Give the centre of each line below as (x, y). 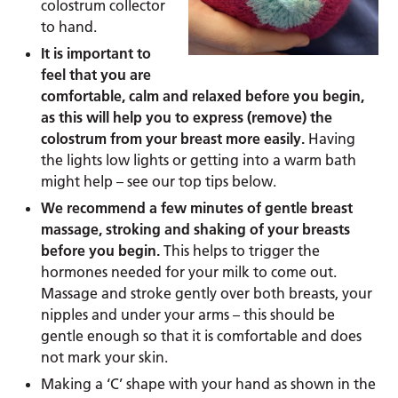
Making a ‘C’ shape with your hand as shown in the (209, 383)
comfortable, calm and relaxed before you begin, (203, 96)
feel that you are (96, 74)
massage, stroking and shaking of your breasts (196, 229)
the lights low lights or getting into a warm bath (199, 159)
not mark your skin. (105, 357)
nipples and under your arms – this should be (188, 314)
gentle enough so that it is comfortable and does (202, 335)
